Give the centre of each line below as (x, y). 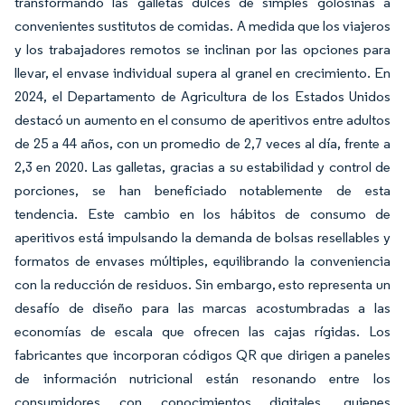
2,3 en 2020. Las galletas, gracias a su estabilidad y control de (202, 167)
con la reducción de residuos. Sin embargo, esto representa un (202, 284)
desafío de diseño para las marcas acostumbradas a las (202, 308)
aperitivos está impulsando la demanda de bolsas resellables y (202, 237)
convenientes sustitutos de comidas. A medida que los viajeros (202, 26)
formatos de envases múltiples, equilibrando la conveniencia (202, 261)
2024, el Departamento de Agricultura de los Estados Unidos (202, 96)
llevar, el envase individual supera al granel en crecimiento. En (202, 73)
